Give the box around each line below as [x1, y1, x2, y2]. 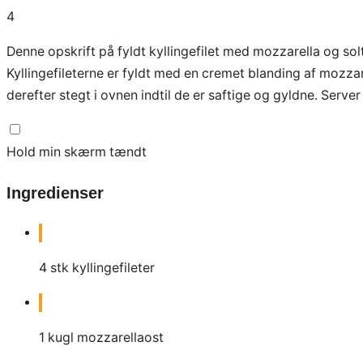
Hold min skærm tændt [6, 143, 147, 160]
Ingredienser [6, 183, 104, 202]
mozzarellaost [77, 330, 164, 346]
